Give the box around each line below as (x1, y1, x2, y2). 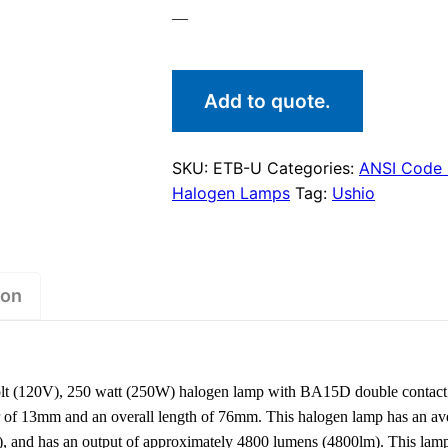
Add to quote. (204, 88, 331, 113)
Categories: (267, 157, 359, 178)
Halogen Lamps (172, 182, 290, 203)
